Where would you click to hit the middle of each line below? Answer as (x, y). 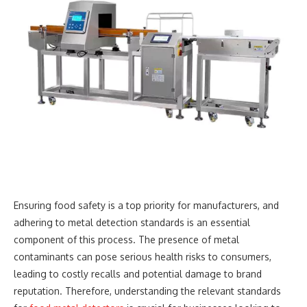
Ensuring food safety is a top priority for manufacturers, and (146, 205)
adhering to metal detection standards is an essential (132, 222)
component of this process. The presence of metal (126, 240)
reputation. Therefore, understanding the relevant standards (147, 291)
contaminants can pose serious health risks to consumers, (143, 257)
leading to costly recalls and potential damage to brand (138, 274)
